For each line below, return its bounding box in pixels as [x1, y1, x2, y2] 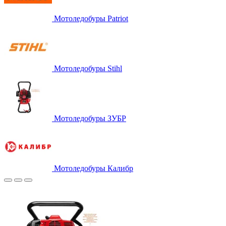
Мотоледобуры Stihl [54, 64, 122, 73]
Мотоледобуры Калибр [54, 163, 133, 173]
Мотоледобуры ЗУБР [54, 114, 126, 123]
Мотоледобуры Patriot [54, 14, 128, 23]
